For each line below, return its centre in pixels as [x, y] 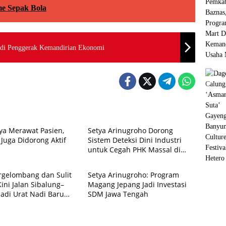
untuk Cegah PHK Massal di [134, 150]
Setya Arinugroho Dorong [130, 130]
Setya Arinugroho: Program [133, 175]
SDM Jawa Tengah [118, 194]
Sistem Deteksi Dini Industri [134, 140]
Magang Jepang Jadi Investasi [137, 184]
